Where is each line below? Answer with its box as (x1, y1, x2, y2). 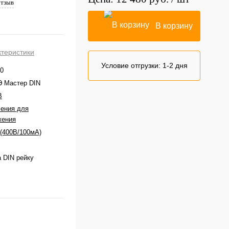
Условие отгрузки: (101, 61, 161, 70)
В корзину (155, 21, 193, 30)
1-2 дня (162, 61, 188, 70)
